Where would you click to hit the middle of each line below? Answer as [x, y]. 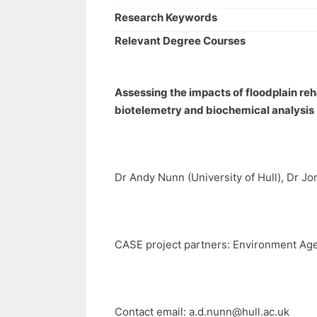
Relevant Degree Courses [180, 41]
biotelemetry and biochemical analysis [214, 110]
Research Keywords [166, 17]
